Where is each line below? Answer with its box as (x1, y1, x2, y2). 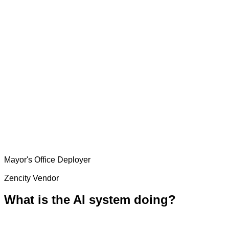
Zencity (4, 173, 31, 182)
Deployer (55, 155, 90, 164)
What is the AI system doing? (4, 193, 176, 207)
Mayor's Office (4, 155, 55, 164)
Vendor (31, 173, 59, 182)
